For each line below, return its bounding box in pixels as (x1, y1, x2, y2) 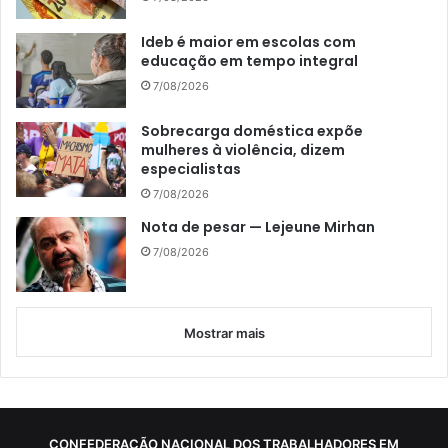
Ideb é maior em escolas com (141, 32, 356, 53)
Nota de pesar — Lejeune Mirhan (141, 217, 375, 238)
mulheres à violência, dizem (141, 140, 345, 161)
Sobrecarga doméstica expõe (141, 121, 363, 142)
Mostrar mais (183, 325, 265, 342)
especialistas (141, 159, 241, 180)
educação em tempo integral (141, 51, 358, 72)
